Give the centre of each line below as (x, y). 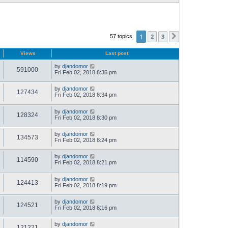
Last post (117, 53)
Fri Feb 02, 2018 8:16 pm (85, 207)
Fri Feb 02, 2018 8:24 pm (85, 140)
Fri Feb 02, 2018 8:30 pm (85, 117)
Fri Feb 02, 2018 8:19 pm (85, 185)
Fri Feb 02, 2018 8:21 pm (85, 163)
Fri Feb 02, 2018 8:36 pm (85, 73)
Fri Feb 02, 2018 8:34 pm (85, 95)
